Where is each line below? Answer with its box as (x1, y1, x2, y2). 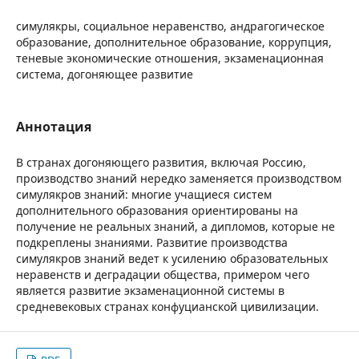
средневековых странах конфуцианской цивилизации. (16, 299, 319, 314)
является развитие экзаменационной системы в (16, 283, 284, 298)
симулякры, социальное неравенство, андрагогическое (16, 18, 325, 34)
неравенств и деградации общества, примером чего (16, 267, 309, 282)
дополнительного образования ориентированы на (16, 203, 298, 218)
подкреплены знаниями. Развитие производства (16, 235, 288, 250)
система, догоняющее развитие (16, 67, 193, 82)
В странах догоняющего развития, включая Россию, (16, 155, 306, 170)
